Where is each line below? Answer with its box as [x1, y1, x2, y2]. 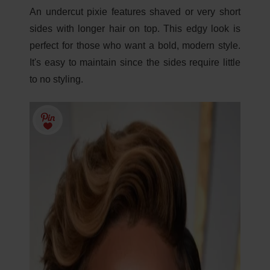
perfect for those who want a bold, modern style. [30, 40, 240, 51]
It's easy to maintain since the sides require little [30, 57, 240, 67]
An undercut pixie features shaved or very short [30, 7, 240, 17]
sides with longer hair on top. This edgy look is [30, 24, 240, 34]
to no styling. [30, 74, 83, 84]
